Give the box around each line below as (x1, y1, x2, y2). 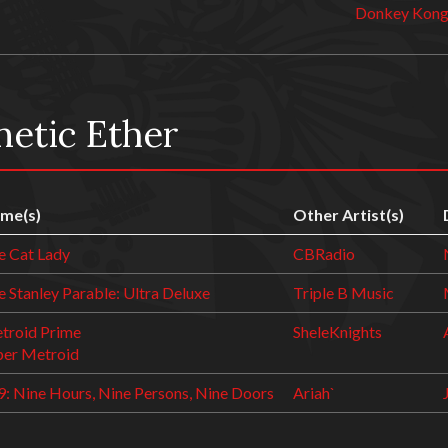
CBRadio (293, 244, 355, 263)
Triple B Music (293, 283, 394, 302)
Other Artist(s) (293, 205, 404, 224)
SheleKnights (293, 322, 382, 341)
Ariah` (293, 383, 335, 402)
